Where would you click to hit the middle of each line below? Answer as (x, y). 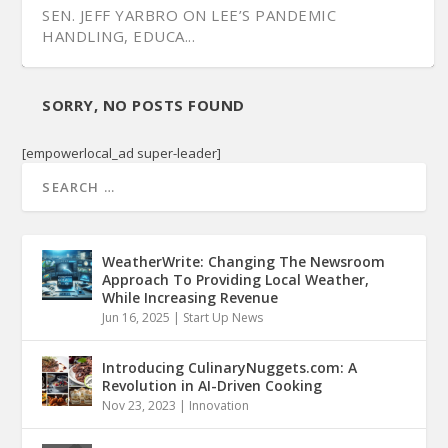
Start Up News (223, 317)
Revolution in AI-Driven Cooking (212, 385)
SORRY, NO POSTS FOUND (143, 104)
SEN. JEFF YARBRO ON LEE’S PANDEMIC (189, 14)
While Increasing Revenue (190, 297)
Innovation (219, 405)
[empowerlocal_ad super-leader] (122, 152)
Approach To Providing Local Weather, (236, 279)
